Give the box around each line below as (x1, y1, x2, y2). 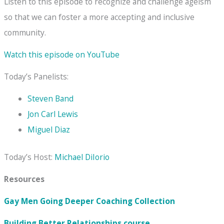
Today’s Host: (4, 151, 55, 162)
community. (4, 26, 46, 38)
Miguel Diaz (27, 124, 70, 135)
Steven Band (27, 93, 73, 104)
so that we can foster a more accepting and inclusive (4, 11, 195, 22)
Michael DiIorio (54, 151, 110, 162)
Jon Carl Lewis (27, 108, 78, 120)
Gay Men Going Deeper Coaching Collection (4, 195, 175, 207)
